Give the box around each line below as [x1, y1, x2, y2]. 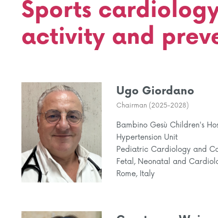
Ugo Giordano [116, 85, 194, 98]
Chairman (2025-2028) [116, 102, 189, 109]
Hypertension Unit [116, 133, 178, 142]
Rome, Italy [116, 169, 155, 179]
